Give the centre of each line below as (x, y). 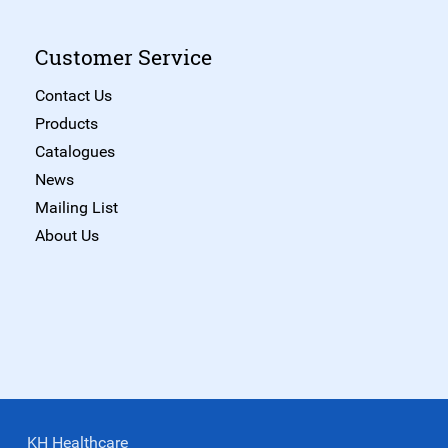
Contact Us (73, 96)
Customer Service (123, 57)
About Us (66, 236)
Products (66, 124)
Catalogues (74, 152)
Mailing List (76, 208)
